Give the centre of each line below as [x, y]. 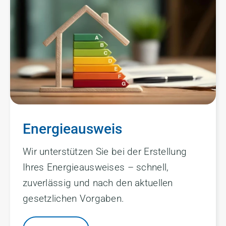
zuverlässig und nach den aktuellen [98, 183]
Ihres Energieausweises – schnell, [96, 167]
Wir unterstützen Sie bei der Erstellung [105, 152]
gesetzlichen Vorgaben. [74, 199]
